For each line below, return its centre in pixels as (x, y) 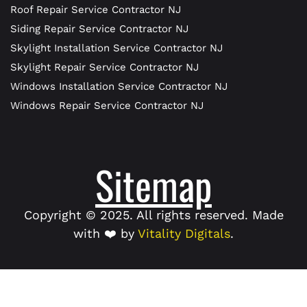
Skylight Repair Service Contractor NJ (105, 67)
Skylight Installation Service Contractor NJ (116, 48)
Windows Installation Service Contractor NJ (119, 86)
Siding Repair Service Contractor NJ (99, 28)
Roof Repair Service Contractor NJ (96, 9)
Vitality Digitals (184, 233)
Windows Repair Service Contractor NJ (107, 105)
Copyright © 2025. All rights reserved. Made (153, 214)
